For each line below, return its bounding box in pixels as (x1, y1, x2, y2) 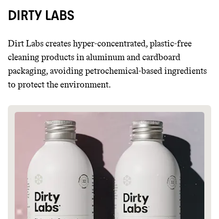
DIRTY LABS (8, 7, 74, 23)
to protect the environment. (8, 79, 111, 90)
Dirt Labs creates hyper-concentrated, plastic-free (8, 38, 192, 49)
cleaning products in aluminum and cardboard (8, 52, 180, 63)
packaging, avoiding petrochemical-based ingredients (8, 66, 207, 76)
